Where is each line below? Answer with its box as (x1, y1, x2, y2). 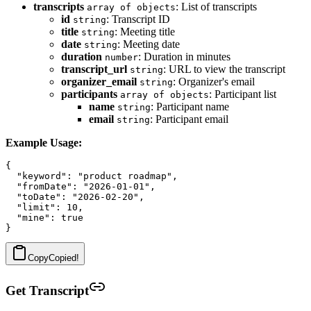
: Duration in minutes (138, 50, 230, 62)
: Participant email (150, 112, 228, 125)
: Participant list (209, 87, 276, 100)
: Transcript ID (106, 12, 170, 25)
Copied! (49, 252, 79, 263)
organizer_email (61, 75, 137, 87)
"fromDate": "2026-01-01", (6, 180, 155, 192)
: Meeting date (117, 37, 180, 50)
